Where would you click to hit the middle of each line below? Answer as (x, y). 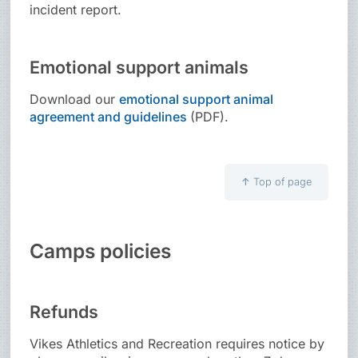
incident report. (76, 10)
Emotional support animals (139, 68)
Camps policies (101, 251)
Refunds (64, 312)
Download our (75, 99)
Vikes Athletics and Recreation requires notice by (177, 344)
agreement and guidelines (110, 117)
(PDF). (210, 117)
